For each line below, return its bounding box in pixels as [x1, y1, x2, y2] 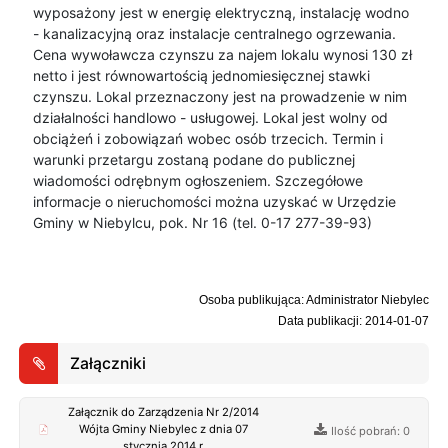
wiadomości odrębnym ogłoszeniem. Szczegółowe [32, 171, 363, 189]
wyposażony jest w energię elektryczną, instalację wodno [32, 3, 409, 21]
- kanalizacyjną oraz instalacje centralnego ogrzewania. [32, 24, 396, 42]
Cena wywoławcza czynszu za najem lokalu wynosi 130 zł [32, 45, 412, 63]
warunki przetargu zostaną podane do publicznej [32, 150, 355, 168]
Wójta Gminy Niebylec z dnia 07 [79, 421, 249, 436]
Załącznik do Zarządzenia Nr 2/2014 [68, 404, 260, 419]
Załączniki [70, 354, 147, 374]
